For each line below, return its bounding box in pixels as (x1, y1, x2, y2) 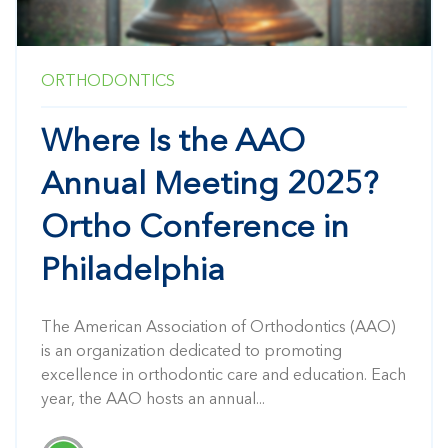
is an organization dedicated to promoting (41, 344, 342, 361)
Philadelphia (41, 256, 225, 289)
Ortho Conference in (41, 213, 349, 246)
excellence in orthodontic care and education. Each (41, 368, 406, 385)
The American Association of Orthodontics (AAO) (41, 320, 396, 337)
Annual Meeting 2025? (41, 170, 378, 203)
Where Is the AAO (41, 127, 305, 160)
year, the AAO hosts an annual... (41, 392, 265, 409)
